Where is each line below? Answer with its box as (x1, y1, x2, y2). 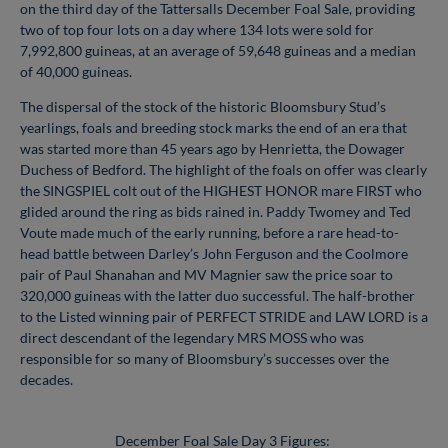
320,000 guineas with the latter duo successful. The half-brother (20, 286, 415, 304)
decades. (20, 370, 73, 388)
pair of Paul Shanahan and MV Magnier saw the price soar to (20, 265, 393, 283)
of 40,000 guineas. (20, 62, 132, 80)
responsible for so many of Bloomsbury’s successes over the (20, 349, 389, 367)
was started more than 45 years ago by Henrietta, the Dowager (20, 139, 405, 157)
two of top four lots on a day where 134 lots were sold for (20, 20, 374, 38)
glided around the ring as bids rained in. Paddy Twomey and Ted (20, 202, 411, 220)
